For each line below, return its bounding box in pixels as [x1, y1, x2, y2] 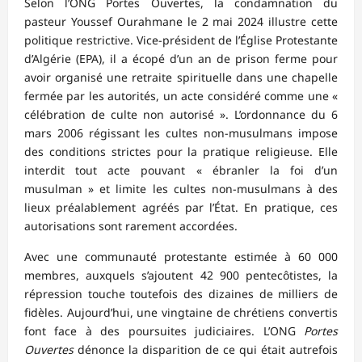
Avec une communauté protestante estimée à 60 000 [24, 249, 338, 265]
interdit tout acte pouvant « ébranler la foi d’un [24, 162, 338, 179]
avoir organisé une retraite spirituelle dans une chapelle [24, 69, 338, 86]
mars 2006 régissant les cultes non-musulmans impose [24, 125, 338, 141]
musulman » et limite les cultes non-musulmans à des [24, 181, 338, 197]
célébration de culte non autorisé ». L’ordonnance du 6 [24, 107, 338, 123]
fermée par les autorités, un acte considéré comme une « [24, 88, 338, 104]
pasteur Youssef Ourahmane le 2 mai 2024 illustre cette [24, 14, 338, 30]
